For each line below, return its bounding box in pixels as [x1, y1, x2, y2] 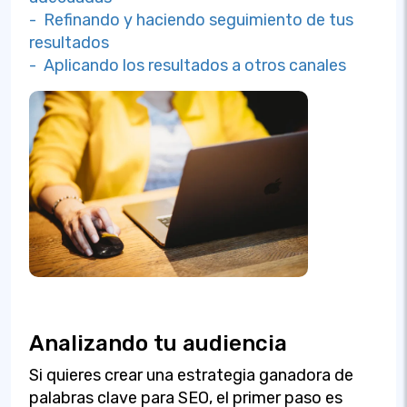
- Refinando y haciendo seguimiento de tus [29, 10, 353, 30]
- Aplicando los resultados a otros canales [29, 55, 346, 75]
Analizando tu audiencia [29, 330, 287, 356]
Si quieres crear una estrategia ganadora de [29, 364, 353, 385]
